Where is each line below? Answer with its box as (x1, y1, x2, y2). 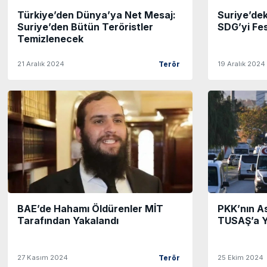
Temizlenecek (17, 33, 83, 45)
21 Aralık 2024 (17, 60, 64, 69)
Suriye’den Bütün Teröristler (17, 21, 153, 33)
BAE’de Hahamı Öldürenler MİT (17, 203, 163, 215)
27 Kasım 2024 (17, 253, 68, 262)
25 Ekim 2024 (218, 253, 263, 262)
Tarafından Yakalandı (17, 215, 119, 227)
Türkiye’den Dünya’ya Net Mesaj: (17, 9, 176, 21)
